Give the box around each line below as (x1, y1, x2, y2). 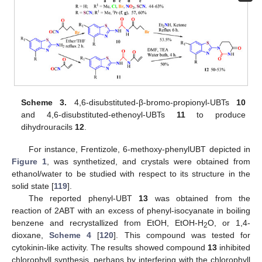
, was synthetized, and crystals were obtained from (47, 156, 250, 166)
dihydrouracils (21, 122, 75, 132)
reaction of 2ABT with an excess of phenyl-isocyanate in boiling (12, 205, 250, 215)
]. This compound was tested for (113, 230, 250, 240)
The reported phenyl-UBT (28, 193, 139, 203)
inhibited (216, 242, 251, 252)
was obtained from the (148, 193, 251, 203)
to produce (185, 109, 246, 119)
